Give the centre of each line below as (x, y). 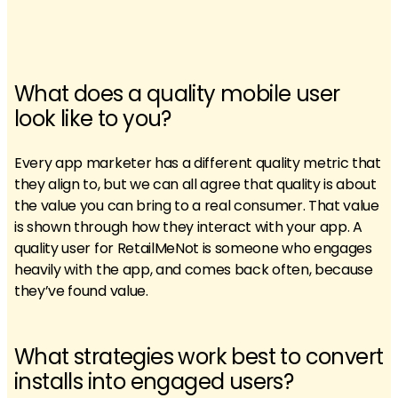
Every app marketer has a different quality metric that (198, 163)
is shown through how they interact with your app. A (188, 227)
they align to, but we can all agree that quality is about (195, 184)
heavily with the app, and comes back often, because (194, 270)
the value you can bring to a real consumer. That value (197, 206)
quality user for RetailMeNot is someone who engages (193, 248)
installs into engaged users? (154, 382)
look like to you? (93, 119)
